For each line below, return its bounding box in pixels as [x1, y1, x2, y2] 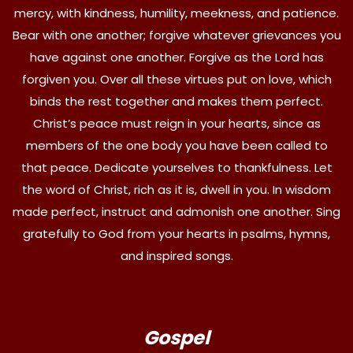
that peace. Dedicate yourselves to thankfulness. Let [20, 158, 333, 176]
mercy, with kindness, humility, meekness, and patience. [14, 4, 339, 21]
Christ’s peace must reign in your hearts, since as [32, 114, 321, 132]
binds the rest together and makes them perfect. [30, 92, 323, 110]
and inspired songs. [120, 247, 233, 264]
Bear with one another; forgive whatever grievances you [12, 26, 341, 43]
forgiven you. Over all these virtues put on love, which [21, 70, 332, 87]
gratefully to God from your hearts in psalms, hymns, [23, 225, 330, 242]
